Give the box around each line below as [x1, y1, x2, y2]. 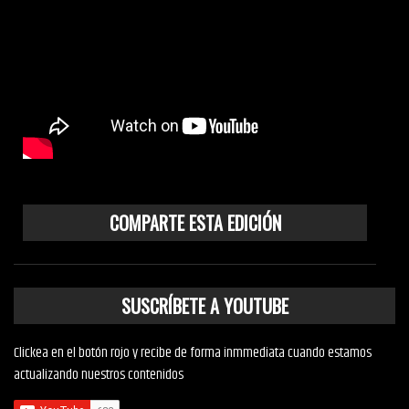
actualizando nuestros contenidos [14, 363, 184, 386]
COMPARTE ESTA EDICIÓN [109, 209, 281, 237]
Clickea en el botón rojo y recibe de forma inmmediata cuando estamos [14, 341, 372, 364]
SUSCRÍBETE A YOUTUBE [121, 292, 288, 320]
